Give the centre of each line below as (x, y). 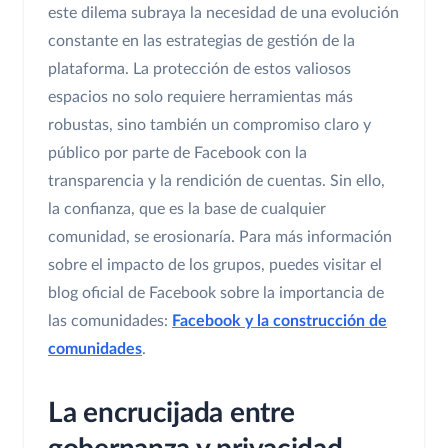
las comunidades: (110, 320)
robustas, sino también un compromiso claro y (209, 124)
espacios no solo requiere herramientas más (200, 96)
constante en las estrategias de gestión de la (201, 40)
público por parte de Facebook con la (177, 152)
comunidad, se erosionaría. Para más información (220, 236)
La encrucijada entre (171, 412)
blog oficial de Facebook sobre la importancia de (216, 292)
